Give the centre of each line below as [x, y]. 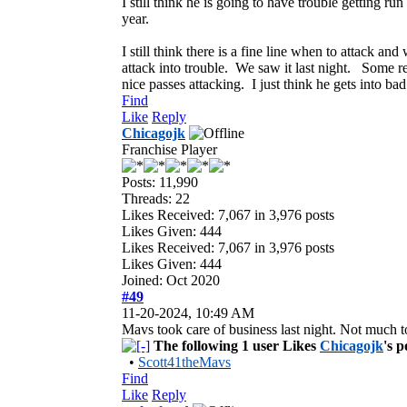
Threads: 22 [156, 198]
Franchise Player [169, 149]
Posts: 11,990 [160, 182]
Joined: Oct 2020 [171, 280]
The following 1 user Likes [237, 345]
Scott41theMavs [184, 362]
